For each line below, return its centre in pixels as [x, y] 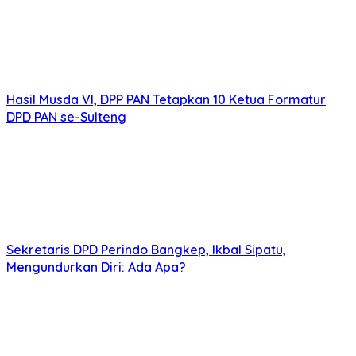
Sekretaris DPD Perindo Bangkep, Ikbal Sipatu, [146, 250]
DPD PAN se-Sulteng [66, 117]
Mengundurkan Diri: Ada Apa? [96, 267]
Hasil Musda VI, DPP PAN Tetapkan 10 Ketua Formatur [166, 100]
